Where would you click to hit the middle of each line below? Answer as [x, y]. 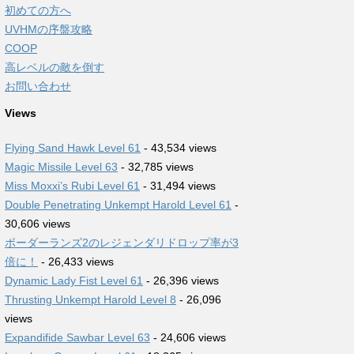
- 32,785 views [156, 167]
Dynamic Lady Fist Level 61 [74, 281]
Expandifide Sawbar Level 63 [77, 337]
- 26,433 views [76, 262]
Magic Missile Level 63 [61, 167]
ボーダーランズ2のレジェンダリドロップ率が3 [122, 243]
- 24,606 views [188, 337]
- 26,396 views [181, 281]
